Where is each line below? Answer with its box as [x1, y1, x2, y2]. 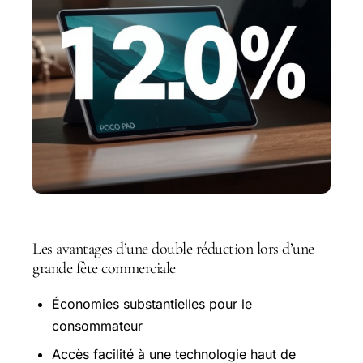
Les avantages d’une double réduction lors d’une [32, 239, 314, 258]
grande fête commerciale [32, 258, 176, 278]
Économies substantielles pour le [52, 296, 252, 313]
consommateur [52, 318, 143, 335]
